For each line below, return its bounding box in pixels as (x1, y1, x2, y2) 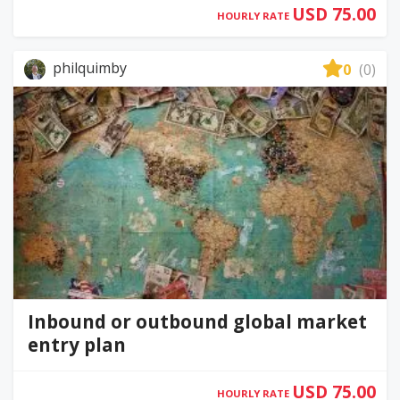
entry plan (28, 332, 126, 358)
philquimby (49, 57, 127, 78)
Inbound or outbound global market (28, 309, 367, 335)
